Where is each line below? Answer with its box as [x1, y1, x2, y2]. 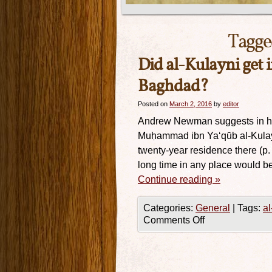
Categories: [143, 203, 195, 213]
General [195, 203, 230, 213]
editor [223, 100, 239, 107]
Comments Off [143, 215, 205, 225]
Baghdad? [138, 75, 208, 98]
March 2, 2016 [169, 100, 212, 107]
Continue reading [138, 174, 215, 185]
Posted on [138, 100, 168, 107]
